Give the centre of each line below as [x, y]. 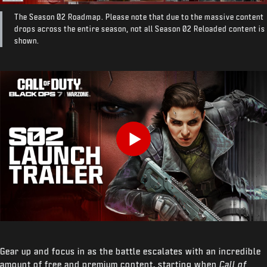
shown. [27, 41]
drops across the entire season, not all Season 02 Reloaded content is [140, 29]
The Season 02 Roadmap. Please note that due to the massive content [139, 17]
